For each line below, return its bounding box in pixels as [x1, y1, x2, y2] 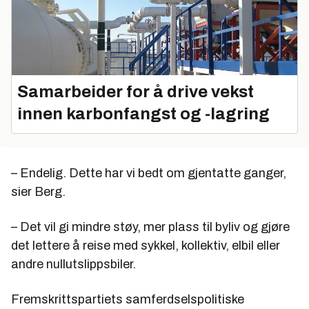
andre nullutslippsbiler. [11, 257, 136, 272]
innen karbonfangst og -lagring [17, 105, 270, 123]
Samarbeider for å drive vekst [17, 83, 254, 101]
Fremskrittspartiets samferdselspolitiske [11, 292, 244, 307]
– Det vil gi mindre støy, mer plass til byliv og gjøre [11, 220, 290, 235]
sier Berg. [11, 185, 66, 199]
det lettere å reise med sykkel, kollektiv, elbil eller [11, 239, 280, 253]
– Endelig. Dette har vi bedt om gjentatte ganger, [11, 166, 286, 181]
